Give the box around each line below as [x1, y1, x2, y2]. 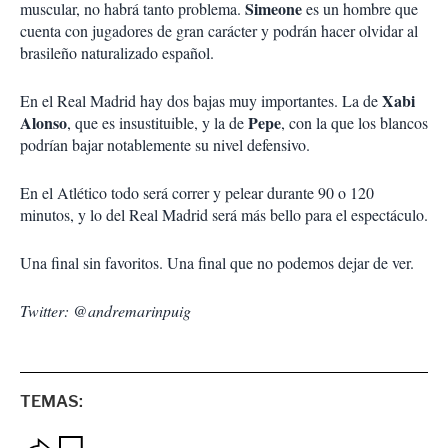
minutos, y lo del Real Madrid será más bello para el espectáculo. [20, 204, 428, 225]
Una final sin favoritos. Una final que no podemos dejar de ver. [20, 252, 414, 273]
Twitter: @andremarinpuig [20, 300, 191, 321]
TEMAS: [20, 392, 83, 411]
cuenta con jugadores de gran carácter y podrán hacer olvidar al [20, 20, 418, 41]
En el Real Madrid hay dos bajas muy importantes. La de [20, 90, 382, 111]
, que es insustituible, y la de [67, 112, 248, 133]
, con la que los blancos [281, 112, 428, 133]
